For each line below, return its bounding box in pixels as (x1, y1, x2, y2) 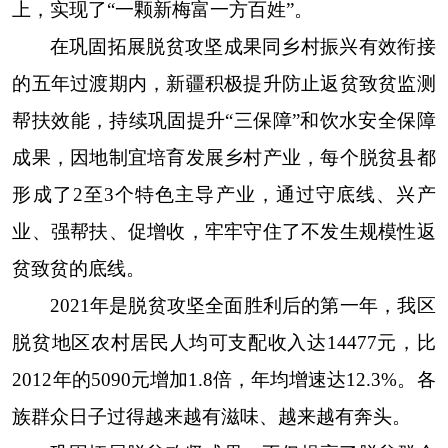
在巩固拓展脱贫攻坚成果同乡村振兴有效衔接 (49, 36, 436, 57)
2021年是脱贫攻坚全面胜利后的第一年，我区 (49, 295, 436, 316)
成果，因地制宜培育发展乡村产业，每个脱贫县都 (12, 147, 436, 168)
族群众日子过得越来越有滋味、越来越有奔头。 (12, 406, 412, 427)
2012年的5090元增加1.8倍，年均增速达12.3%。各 (12, 369, 436, 390)
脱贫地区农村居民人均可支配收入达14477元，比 (12, 332, 436, 353)
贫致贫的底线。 (12, 258, 146, 279)
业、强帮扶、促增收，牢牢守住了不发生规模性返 (12, 221, 436, 242)
